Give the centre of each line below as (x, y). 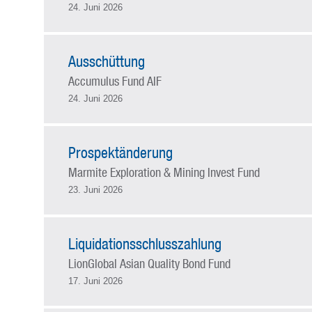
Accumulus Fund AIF (115, 81)
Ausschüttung (106, 61)
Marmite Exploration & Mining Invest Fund (164, 172)
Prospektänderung (120, 153)
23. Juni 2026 (95, 190)
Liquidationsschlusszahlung (145, 244)
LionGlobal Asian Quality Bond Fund (149, 263)
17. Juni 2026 (95, 281)
